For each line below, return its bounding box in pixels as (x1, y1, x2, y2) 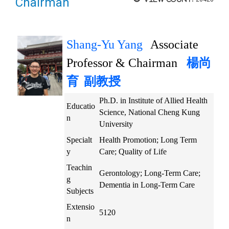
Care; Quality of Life (99, 147, 167, 156)
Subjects (66, 186, 94, 195)
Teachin (66, 163, 92, 172)
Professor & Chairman (66, 56, 187, 70)
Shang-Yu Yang (66, 37, 143, 51)
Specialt (66, 135, 92, 144)
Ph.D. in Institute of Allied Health (99, 96, 208, 105)
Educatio (66, 101, 95, 110)
